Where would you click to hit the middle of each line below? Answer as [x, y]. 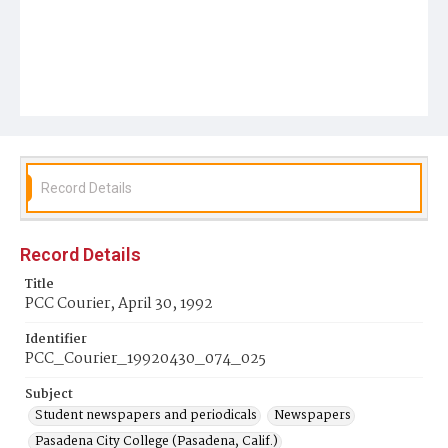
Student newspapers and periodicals [146, 415]
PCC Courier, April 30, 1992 [119, 304]
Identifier [56, 339]
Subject [49, 394]
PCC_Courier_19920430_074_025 [145, 359]
